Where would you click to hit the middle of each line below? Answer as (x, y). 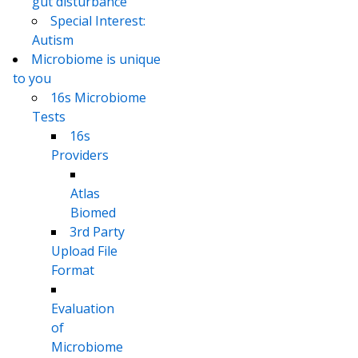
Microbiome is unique (96, 60)
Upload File (84, 251)
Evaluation (83, 309)
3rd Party (97, 232)
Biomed (93, 213)
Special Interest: (98, 21)
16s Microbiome (98, 98)
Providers (80, 155)
